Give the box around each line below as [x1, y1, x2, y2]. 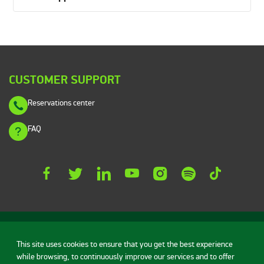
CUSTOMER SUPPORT [9, 72, 121, 88]
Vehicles [126, 252, 156, 262]
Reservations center [28, 98, 95, 108]
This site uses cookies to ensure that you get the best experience [16, 239, 233, 250]
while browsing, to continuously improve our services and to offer [16, 252, 235, 262]
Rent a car [78, 252, 114, 262]
